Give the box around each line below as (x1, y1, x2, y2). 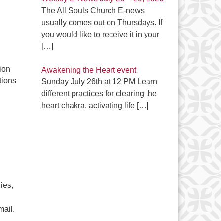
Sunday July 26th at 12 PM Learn (41, 77, 157, 86)
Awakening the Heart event (41, 66, 136, 74)
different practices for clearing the (41, 89, 157, 98)
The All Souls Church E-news (41, 6, 145, 15)
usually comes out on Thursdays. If (41, 18, 162, 27)
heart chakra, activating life (41, 101, 137, 110)
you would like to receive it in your (41, 30, 159, 38)
